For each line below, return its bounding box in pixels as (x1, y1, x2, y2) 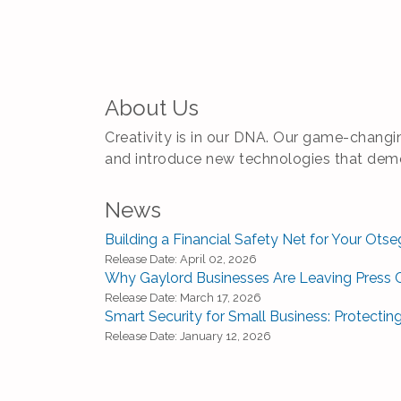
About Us (105, 94, 199, 121)
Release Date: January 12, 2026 (105, 328, 271, 343)
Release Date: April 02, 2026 (105, 252, 257, 266)
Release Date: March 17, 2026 (105, 290, 261, 304)
